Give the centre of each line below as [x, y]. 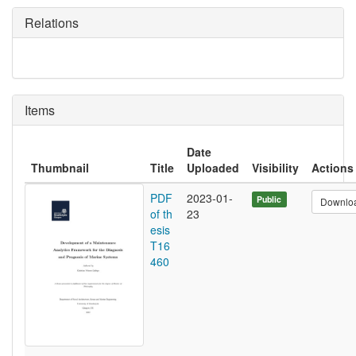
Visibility [275, 168]
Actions [333, 168]
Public [269, 199]
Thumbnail [60, 168]
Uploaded [213, 168]
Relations [52, 23]
